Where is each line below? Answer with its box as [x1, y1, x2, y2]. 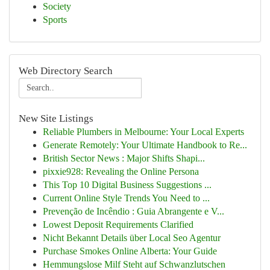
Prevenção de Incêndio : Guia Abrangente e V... [43, 206, 224, 216]
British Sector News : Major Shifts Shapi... [43, 153, 205, 163]
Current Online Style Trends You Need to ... [43, 193, 210, 203]
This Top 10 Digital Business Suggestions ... [43, 180, 212, 190]
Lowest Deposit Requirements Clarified [43, 219, 193, 230]
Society [43, 1, 71, 11]
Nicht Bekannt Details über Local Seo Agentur [43, 233, 221, 243]
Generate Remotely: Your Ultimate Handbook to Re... [43, 140, 247, 150]
